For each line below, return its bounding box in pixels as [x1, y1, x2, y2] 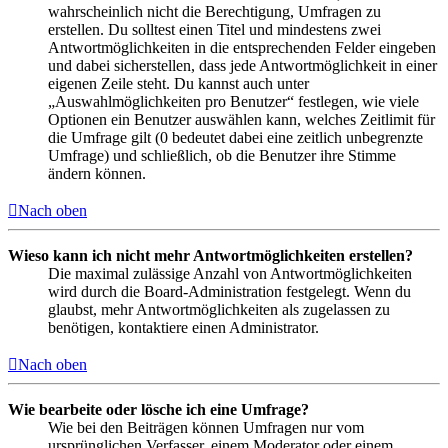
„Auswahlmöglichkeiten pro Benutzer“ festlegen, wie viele [48, 92, 419, 110]
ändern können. [48, 164, 146, 182]
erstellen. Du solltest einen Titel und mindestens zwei [48, 20, 381, 38]
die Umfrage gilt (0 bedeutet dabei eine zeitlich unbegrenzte [48, 128, 423, 146]
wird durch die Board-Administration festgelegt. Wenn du [48, 282, 411, 300]
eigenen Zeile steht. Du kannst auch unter [48, 74, 309, 92]
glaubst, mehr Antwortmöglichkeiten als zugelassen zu [48, 300, 390, 318]
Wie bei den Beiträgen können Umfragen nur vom [48, 418, 364, 436]
